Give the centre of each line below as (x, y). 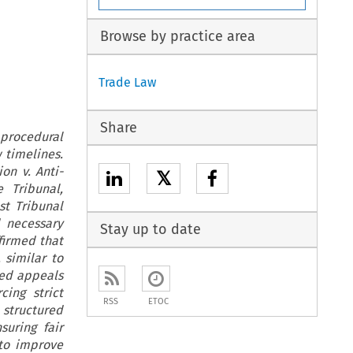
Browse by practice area (177, 37)
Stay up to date (150, 230)
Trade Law (128, 82)
